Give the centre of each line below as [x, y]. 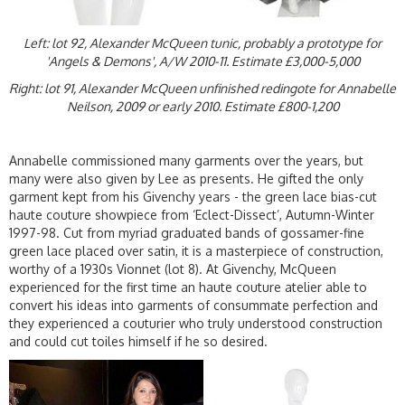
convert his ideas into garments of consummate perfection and [193, 305]
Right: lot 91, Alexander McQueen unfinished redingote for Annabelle [202, 88]
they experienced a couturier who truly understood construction [196, 323]
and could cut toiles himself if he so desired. [138, 341]
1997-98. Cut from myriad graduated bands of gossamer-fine [187, 233]
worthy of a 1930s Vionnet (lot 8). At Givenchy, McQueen [173, 269]
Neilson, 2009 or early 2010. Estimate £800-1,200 [202, 106]
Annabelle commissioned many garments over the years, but [186, 160]
